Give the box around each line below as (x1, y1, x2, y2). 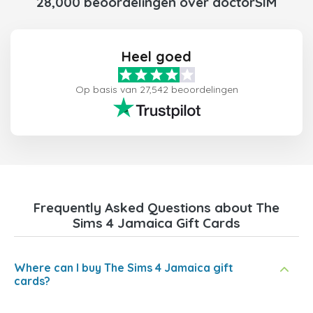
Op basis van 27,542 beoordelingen (75, 83, 238, 96)
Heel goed (122, 48, 191, 66)
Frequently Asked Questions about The (34, 199, 279, 217)
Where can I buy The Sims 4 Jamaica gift (14, 261, 233, 275)
